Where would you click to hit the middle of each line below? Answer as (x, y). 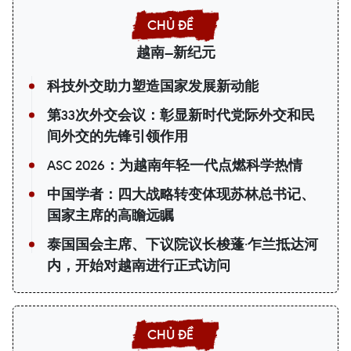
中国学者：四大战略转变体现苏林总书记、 (181, 195)
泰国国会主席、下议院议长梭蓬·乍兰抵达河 (183, 245)
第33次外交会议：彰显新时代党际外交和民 (181, 116)
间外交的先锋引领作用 (118, 137)
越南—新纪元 (175, 53)
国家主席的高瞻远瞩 (110, 216)
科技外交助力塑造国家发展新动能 (153, 87)
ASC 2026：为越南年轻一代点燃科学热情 (175, 166)
